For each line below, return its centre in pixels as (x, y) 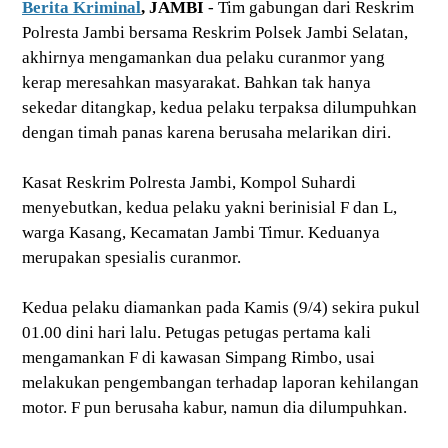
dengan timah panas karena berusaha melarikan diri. (206, 133)
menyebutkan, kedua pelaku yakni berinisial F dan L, (209, 208)
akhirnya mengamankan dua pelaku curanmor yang (203, 58)
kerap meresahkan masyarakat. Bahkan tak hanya (196, 83)
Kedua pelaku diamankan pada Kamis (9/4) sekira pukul (221, 308)
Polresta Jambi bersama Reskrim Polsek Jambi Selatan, (215, 33)
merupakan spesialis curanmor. (131, 258)
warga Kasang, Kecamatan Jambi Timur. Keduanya (201, 233)
